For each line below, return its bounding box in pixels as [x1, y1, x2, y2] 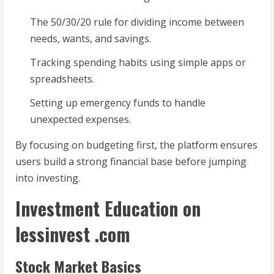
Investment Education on [15, 194, 201, 223]
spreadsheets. [30, 72, 94, 86]
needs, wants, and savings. [30, 32, 151, 46]
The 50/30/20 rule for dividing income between [30, 15, 244, 29]
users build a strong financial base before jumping [15, 155, 246, 169]
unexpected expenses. [30, 113, 131, 127]
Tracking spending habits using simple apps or [30, 56, 246, 70]
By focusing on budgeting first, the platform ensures [15, 138, 257, 152]
